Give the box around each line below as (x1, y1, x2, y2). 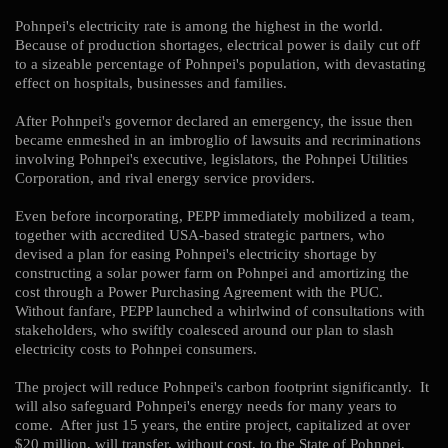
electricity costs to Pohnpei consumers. (15, 340, 261, 358)
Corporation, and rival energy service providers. (15, 169, 319, 187)
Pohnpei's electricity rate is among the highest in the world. (15, 17, 387, 35)
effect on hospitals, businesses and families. (15, 74, 287, 92)
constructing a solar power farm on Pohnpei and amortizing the (15, 264, 409, 282)
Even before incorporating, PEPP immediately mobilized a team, (15, 207, 415, 225)
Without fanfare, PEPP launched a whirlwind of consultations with (15, 302, 425, 320)
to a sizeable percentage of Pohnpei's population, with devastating (15, 55, 426, 73)
